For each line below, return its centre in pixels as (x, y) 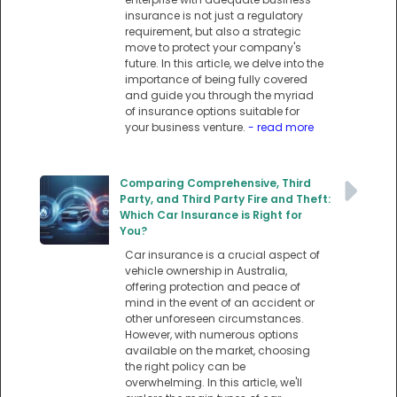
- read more (281, 128)
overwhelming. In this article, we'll (214, 383)
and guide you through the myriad (219, 96)
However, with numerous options (212, 335)
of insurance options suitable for (212, 112)
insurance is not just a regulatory (214, 16)
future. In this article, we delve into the (224, 64)
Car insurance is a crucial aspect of (222, 255)
